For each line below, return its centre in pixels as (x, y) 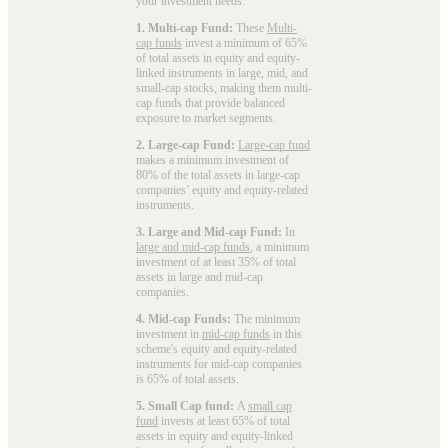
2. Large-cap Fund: (185, 144)
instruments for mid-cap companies (219, 363)
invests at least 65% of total (224, 420)
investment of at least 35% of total (216, 261)
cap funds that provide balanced (210, 102)
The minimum (265, 318)
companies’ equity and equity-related (222, 189)
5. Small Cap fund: (186, 405)
